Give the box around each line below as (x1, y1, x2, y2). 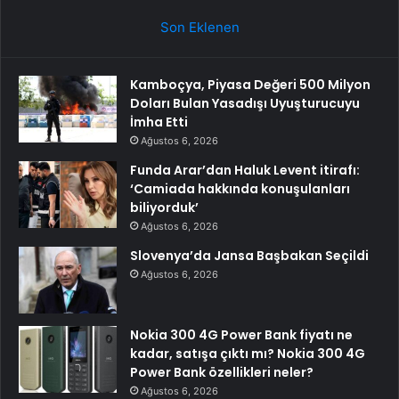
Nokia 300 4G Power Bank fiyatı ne (130, 326, 353, 345)
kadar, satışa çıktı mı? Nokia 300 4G (130, 345, 365, 363)
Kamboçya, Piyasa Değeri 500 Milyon (130, 76, 370, 94)
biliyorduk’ (130, 199, 199, 217)
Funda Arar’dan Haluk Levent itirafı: (130, 161, 360, 180)
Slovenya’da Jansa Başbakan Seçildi (130, 247, 369, 265)
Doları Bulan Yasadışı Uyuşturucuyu (130, 94, 360, 113)
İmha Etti (130, 113, 188, 132)
